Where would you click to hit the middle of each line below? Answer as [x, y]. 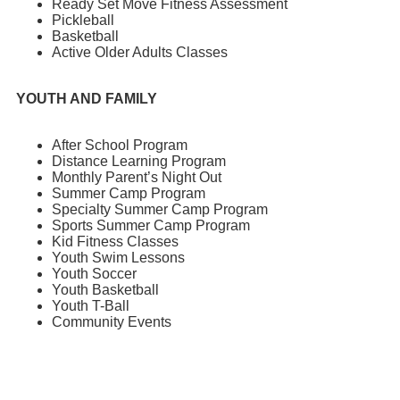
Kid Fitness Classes [115, 242]
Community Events [112, 322]
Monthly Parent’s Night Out [137, 178]
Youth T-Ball [91, 306]
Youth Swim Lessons [118, 258]
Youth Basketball [105, 290]
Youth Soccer [94, 274]
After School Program [120, 146]
